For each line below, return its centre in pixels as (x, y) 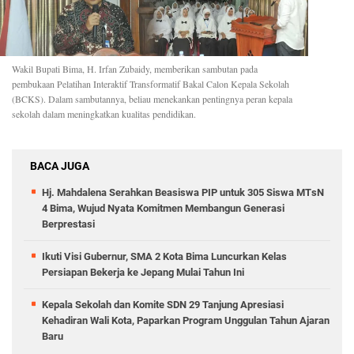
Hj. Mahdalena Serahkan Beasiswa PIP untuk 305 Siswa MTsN (183, 192)
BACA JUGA (60, 166)
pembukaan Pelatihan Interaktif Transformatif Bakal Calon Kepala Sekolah (151, 83)
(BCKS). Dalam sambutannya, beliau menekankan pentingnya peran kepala (152, 98)
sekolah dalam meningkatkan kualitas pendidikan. (104, 113)
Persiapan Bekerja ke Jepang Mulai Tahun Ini (143, 272)
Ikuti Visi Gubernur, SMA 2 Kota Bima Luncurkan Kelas (164, 256)
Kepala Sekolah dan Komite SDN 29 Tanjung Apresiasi (163, 304)
